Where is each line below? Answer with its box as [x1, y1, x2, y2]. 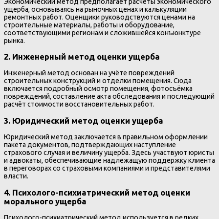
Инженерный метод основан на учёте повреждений [4, 69, 175, 77]
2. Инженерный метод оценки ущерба [4, 52, 160, 61]
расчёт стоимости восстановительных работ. [4, 100, 154, 109]
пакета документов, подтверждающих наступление [4, 141, 176, 149]
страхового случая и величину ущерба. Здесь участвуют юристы [4, 149, 214, 157]
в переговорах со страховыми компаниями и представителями [4, 164, 210, 173]
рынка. [4, 36, 25, 44]
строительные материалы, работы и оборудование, [4, 21, 175, 29]
